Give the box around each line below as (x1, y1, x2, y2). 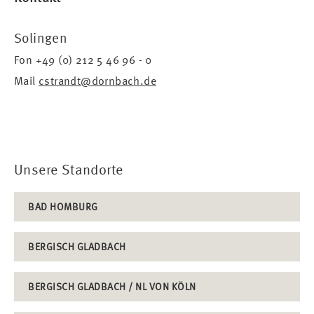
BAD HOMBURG (28, 200, 98, 212)
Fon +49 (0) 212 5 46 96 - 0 (14, 53, 152, 66)
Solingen (14, 30, 68, 46)
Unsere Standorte (14, 161, 123, 177)
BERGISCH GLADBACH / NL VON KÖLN (28, 280, 196, 292)
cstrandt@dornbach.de (39, 74, 156, 87)
